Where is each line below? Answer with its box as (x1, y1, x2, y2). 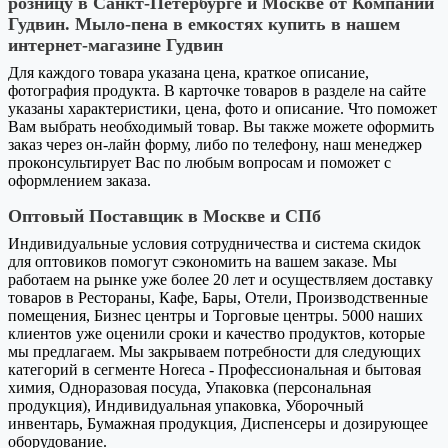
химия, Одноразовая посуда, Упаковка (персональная (8, 378, 371, 396)
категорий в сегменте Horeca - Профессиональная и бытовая (8, 360, 421, 378)
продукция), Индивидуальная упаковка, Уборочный (8, 396, 364, 414)
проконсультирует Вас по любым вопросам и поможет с (8, 153, 391, 171)
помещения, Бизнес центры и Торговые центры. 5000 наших (8, 306, 423, 324)
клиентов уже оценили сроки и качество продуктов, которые (8, 324, 425, 342)
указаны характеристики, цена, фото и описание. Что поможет (8, 99, 437, 117)
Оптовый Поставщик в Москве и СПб (8, 205, 321, 226)
